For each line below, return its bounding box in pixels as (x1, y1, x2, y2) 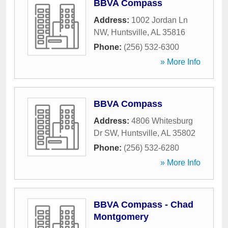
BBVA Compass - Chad (94, 199, 193, 210)
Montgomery (94, 212, 149, 222)
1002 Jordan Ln (131, 16, 188, 24)
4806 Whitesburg (131, 117, 193, 125)
